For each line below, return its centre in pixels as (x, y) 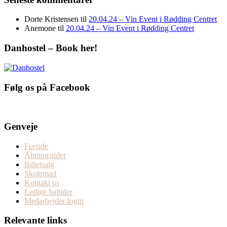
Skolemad (40, 173)
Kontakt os (42, 182)
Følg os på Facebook (47, 87)
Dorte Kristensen (51, 19)
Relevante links (35, 220)
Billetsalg (39, 164)
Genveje (21, 126)
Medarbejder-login (54, 201)
